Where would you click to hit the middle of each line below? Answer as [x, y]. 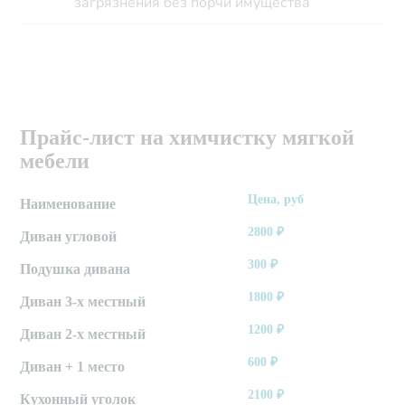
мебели [55, 161]
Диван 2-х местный [83, 334]
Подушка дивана [75, 269]
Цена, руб [276, 200]
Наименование [68, 204]
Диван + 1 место [73, 367]
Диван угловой [69, 237]
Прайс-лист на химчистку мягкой [188, 138]
